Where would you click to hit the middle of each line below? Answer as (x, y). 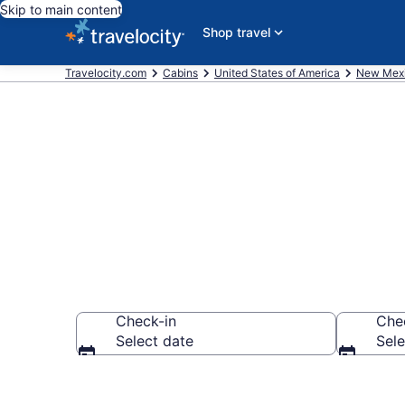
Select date (155, 341)
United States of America (277, 73)
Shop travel (236, 32)
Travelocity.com (106, 73)
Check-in (146, 321)
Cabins (180, 73)
